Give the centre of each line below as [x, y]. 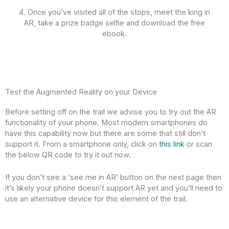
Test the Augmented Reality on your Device [81, 92]
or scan [198, 144]
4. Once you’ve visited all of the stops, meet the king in [114, 13]
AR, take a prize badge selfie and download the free [114, 23]
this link [172, 144]
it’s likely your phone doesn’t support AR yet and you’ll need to [114, 188]
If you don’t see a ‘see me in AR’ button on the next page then [113, 177]
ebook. [114, 34]
